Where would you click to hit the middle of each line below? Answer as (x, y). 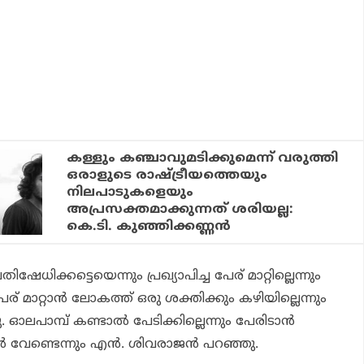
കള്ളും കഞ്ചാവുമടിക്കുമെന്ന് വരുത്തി (203, 159)
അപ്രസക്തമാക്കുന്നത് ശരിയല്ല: (180, 210)
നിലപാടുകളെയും (130, 193)
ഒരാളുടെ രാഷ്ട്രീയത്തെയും (167, 176)
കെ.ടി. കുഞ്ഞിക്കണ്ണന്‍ (149, 227)
